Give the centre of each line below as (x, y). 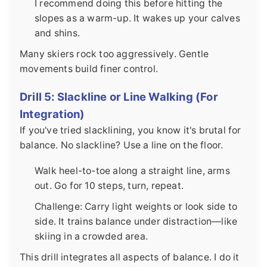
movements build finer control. (89, 69)
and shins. (57, 33)
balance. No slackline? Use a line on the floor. (122, 145)
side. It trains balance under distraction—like (136, 221)
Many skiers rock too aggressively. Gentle (114, 54)
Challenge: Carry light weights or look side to (136, 206)
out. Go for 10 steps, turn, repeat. (109, 185)
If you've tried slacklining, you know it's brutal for (131, 130)
